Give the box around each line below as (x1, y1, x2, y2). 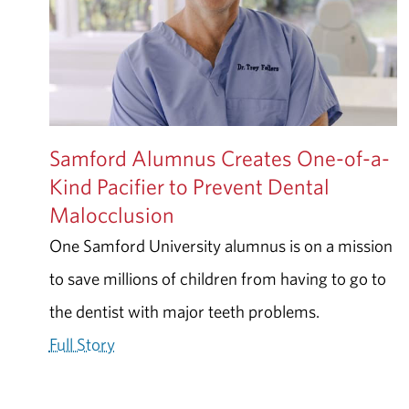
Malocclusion (48, 200, 174, 228)
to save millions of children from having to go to (48, 267, 386, 289)
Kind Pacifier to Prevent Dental (48, 172, 330, 200)
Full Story (48, 332, 115, 355)
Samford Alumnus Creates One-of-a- (48, 143, 390, 172)
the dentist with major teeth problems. (48, 299, 320, 322)
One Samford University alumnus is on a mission (48, 234, 393, 257)
